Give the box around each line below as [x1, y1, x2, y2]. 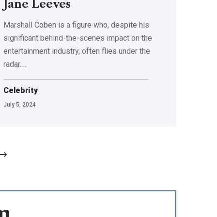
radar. [3, 59, 22, 69]
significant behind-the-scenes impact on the [3, 33, 153, 43]
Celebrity [3, 85, 38, 95]
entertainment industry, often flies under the [3, 46, 151, 56]
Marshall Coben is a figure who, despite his [3, 20, 150, 30]
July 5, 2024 [3, 101, 36, 108]
